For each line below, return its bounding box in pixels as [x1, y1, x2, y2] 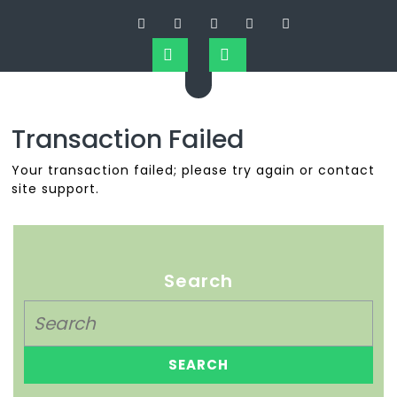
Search [164, 268, 233, 293]
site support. [12, 180, 100, 198]
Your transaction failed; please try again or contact [12, 161, 376, 180]
